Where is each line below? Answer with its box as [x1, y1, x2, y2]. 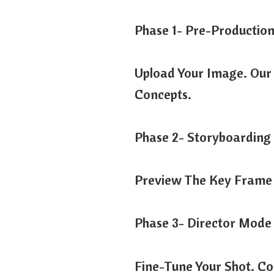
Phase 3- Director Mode [135, 214, 272, 232]
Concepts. [135, 85, 192, 103]
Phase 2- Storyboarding [135, 128, 272, 146]
